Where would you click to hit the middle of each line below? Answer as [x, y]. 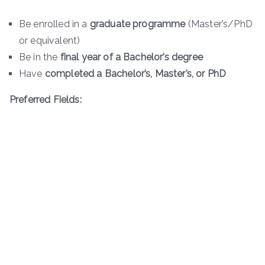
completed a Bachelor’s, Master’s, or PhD [135, 74]
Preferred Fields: [46, 100]
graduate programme [138, 24]
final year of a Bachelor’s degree [131, 57]
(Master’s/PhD [219, 24]
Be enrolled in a [54, 24]
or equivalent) [50, 41]
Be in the [40, 57]
